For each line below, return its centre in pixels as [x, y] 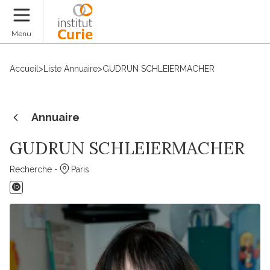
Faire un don [228, 29]
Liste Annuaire [71, 69]
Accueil [24, 69]
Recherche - [34, 169]
